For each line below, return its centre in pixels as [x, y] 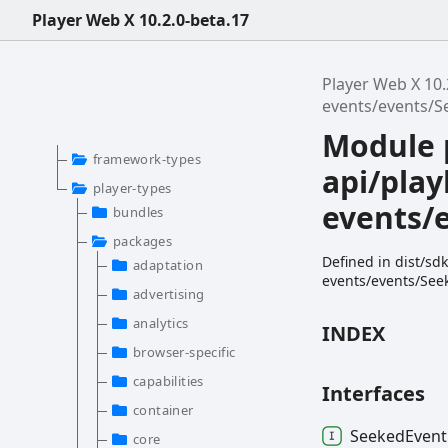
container [163, 410]
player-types [132, 188]
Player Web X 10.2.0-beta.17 [140, 20]
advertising [169, 294]
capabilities [168, 381]
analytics [161, 323]
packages [143, 241]
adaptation [168, 265]
